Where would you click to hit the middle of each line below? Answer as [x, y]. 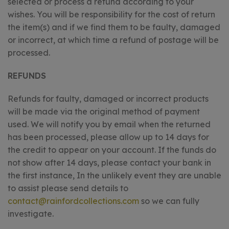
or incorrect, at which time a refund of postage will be [113, 40]
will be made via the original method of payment [104, 111]
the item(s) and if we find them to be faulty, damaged [114, 27]
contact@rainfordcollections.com [73, 201]
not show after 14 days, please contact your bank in [109, 163]
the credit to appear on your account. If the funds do [112, 150]
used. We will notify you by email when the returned [109, 124]
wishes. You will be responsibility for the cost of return [111, 14]
